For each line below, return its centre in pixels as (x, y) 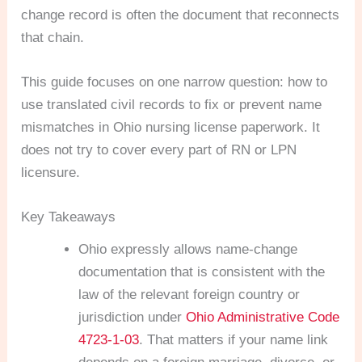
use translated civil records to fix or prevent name (172, 105)
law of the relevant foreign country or (189, 295)
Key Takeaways (69, 217)
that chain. (53, 38)
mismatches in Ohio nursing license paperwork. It (171, 128)
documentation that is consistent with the (202, 272)
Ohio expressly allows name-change (188, 250)
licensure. (51, 173)
